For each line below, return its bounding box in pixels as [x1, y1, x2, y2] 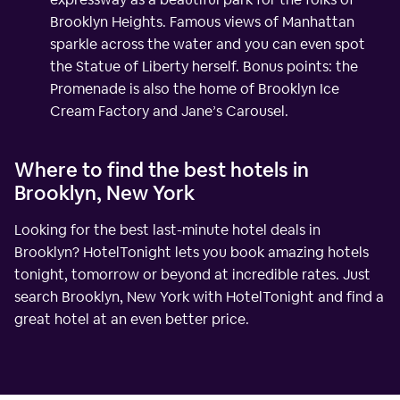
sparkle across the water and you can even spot [50, 34, 365, 54]
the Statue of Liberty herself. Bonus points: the [50, 56, 358, 76]
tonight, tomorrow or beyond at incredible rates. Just [14, 264, 371, 284]
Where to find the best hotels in [14, 156, 309, 182]
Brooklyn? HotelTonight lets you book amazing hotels [14, 242, 369, 262]
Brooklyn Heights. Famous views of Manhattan [50, 12, 354, 31]
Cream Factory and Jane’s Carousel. [50, 101, 288, 121]
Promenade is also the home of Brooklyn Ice [50, 79, 339, 98]
